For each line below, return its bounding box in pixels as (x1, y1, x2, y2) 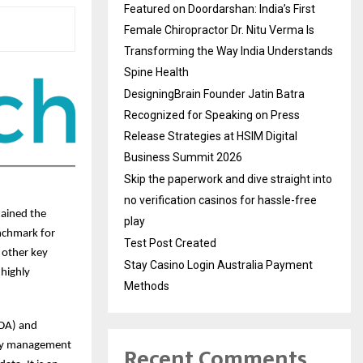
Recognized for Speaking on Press (124, 108, 300, 122)
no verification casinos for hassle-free (124, 193, 317, 207)
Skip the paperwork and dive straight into (124, 172, 332, 186)
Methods (124, 279, 169, 293)
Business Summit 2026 (124, 150, 242, 164)
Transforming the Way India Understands (124, 44, 333, 58)
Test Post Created (124, 236, 216, 250)
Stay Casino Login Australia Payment (124, 258, 313, 271)
